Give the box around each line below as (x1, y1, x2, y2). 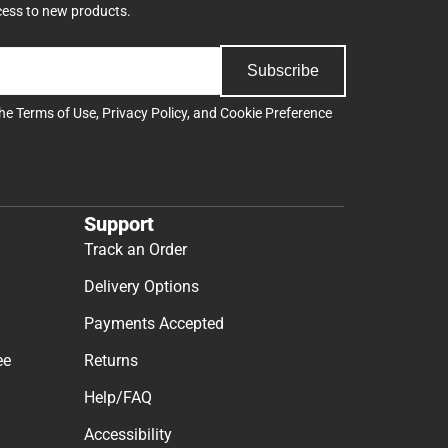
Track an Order (84, 240, 187, 260)
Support (84, 212, 154, 237)
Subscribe (247, 61, 319, 79)
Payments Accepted (84, 314, 224, 334)
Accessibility (84, 425, 172, 445)
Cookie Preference (220, 104, 332, 121)
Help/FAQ (84, 388, 152, 408)
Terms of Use (16, 104, 96, 121)
